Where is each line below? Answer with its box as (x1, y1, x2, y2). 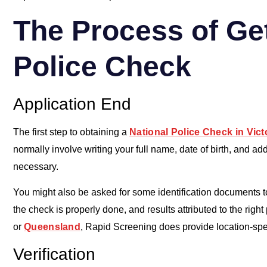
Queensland (24, 222, 80, 232)
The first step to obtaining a (13, 126, 129, 137)
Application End (13, 94, 131, 113)
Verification (13, 244, 95, 263)
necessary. (13, 161, 58, 172)
